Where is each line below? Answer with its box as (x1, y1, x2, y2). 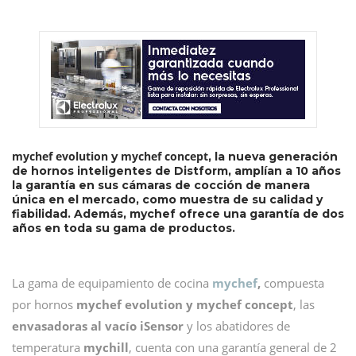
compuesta (261, 275, 324, 291)
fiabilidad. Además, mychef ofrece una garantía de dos (12, 207, 344, 221)
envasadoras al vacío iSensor (12, 318, 184, 334)
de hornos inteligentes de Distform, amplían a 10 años (12, 164, 341, 178)
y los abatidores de (184, 318, 290, 334)
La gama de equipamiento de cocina (12, 275, 212, 291)
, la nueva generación (208, 149, 338, 164)
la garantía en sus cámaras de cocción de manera (12, 178, 310, 192)
